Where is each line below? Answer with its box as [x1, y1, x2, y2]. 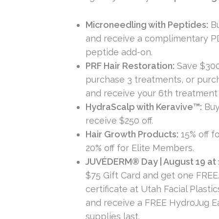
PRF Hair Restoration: [86, 60, 175, 71]
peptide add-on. [86, 46, 153, 57]
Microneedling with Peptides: [86, 19, 209, 30]
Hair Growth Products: [86, 129, 179, 139]
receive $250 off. [86, 115, 153, 126]
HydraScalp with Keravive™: [86, 101, 202, 112]
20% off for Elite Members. [86, 142, 195, 153]
